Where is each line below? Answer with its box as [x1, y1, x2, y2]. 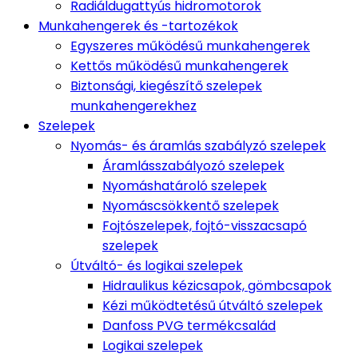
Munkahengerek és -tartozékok [38, 17, 238, 35]
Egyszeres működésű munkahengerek [70, 37, 310, 55]
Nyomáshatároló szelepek [102, 177, 267, 195]
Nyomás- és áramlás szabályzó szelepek [70, 137, 326, 155]
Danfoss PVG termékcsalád [102, 316, 276, 335]
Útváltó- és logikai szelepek [70, 257, 243, 275]
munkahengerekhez [70, 97, 197, 115]
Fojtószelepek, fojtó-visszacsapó [102, 217, 307, 235]
